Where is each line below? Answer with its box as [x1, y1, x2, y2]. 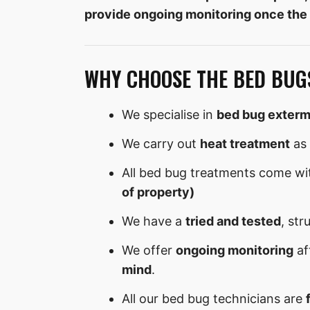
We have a [122, 214, 185, 229]
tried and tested [185, 214, 281, 229]
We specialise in [122, 107, 217, 122]
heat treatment [200, 136, 290, 152]
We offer [122, 243, 176, 258]
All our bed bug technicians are [122, 291, 306, 307]
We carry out [122, 136, 200, 152]
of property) [122, 185, 194, 200]
